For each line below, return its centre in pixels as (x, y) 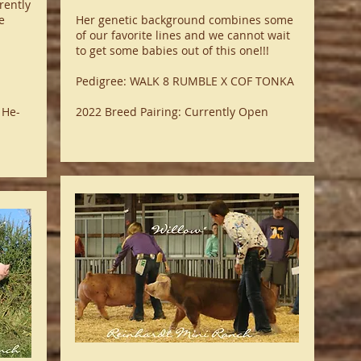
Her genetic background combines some (184, 20)
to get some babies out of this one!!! (172, 50)
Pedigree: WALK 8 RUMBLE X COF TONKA (185, 81)
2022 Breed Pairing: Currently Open (172, 112)
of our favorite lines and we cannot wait (183, 35)
